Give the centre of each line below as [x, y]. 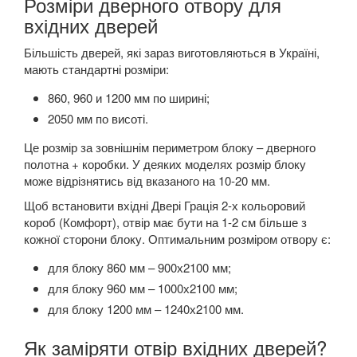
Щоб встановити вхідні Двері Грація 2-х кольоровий [165, 206]
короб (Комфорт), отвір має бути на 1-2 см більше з [165, 222]
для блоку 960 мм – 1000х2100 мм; [143, 288]
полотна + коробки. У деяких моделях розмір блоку [165, 164]
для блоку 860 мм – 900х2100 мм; [139, 268]
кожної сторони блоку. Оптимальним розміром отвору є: [177, 239]
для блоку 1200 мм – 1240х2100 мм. [146, 309]
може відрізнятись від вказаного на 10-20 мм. [147, 181]
